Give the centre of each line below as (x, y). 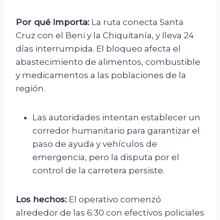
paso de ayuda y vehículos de (95, 144)
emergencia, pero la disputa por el (106, 157)
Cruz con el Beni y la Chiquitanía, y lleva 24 (105, 36)
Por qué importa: (53, 22)
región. (30, 89)
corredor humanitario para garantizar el (116, 131)
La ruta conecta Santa (137, 22)
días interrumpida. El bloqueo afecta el (98, 49)
